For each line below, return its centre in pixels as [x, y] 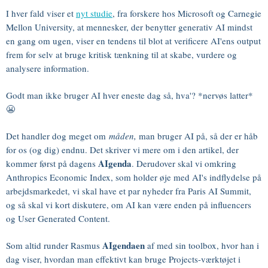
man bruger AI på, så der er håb [197, 136]
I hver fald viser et [41, 13]
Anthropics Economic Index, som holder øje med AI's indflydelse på [134, 177]
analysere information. [48, 68]
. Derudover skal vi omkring [184, 163]
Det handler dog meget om [57, 136]
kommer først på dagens [52, 163]
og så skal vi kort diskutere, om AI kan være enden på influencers [129, 205]
